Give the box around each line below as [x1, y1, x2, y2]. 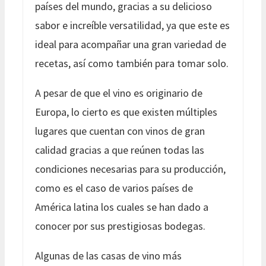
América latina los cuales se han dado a [35, 199, 208, 214]
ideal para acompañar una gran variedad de [35, 37, 226, 51]
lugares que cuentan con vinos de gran [35, 123, 205, 138]
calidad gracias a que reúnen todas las [35, 142, 204, 157]
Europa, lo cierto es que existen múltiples [35, 104, 217, 119]
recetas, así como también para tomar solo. [35, 56, 229, 70]
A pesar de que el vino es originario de [35, 85, 202, 100]
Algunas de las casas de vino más [35, 248, 182, 262]
